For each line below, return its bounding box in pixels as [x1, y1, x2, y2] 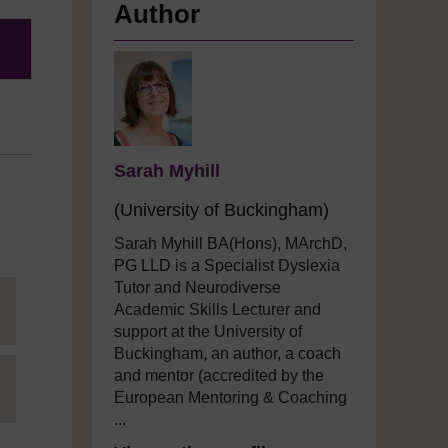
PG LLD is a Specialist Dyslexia [114, 257, 340, 274]
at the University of [171, 323, 302, 340]
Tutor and [114, 279, 185, 296]
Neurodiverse [185, 279, 281, 296]
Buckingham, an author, [114, 345, 285, 362]
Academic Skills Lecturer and [114, 301, 321, 318]
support [114, 323, 171, 340]
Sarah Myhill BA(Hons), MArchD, [114, 235, 347, 252]
